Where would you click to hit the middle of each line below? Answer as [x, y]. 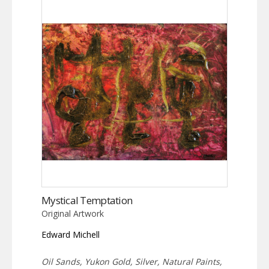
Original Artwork [73, 213]
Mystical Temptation [87, 200]
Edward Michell [71, 234]
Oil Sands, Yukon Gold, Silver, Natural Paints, [132, 261]
